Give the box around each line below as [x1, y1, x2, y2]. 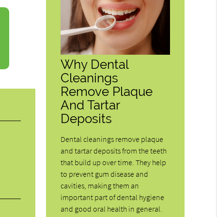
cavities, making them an [61, 180, 139, 190]
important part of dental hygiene [61, 192, 165, 202]
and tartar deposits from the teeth [61, 145, 167, 155]
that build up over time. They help [61, 157, 167, 167]
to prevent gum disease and [61, 169, 149, 179]
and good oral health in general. [61, 203, 163, 214]
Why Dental [61, 56, 129, 72]
